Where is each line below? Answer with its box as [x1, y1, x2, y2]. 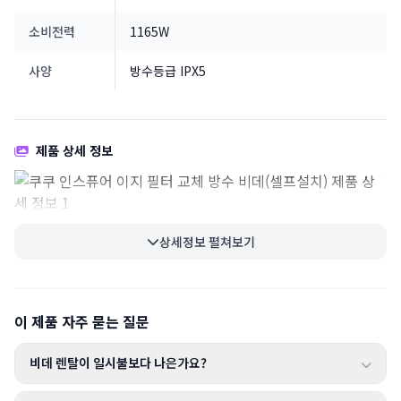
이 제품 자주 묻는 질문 [14, 311, 149, 332]
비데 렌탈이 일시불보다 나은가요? [30, 354, 207, 371]
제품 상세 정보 [36, 141, 113, 159]
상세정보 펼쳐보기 [158, 233, 255, 251]
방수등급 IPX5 [130, 62, 206, 80]
